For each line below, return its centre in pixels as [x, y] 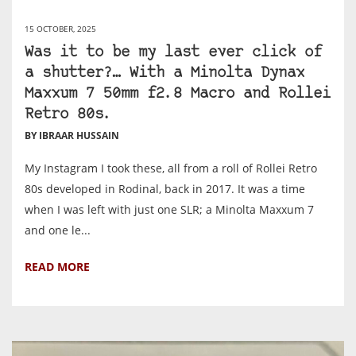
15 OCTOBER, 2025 [60, 28]
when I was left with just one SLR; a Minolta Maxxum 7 [169, 209]
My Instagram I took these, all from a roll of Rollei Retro [171, 168]
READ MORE [57, 266]
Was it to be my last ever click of [173, 52]
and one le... [58, 230]
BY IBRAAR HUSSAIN [72, 135]
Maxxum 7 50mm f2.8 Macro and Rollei [178, 94]
